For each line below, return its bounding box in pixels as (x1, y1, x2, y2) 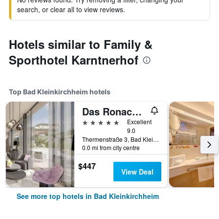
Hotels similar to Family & (9, 36, 153, 52)
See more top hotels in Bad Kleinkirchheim (17, 191, 159, 201)
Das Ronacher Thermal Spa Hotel (132, 104, 142, 118)
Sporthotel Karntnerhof (9, 51, 138, 68)
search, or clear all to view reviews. (17, 4, 125, 14)
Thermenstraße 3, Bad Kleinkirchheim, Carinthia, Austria (153, 135, 159, 143)
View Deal (121, 167, 153, 176)
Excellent (127, 117, 152, 126)
